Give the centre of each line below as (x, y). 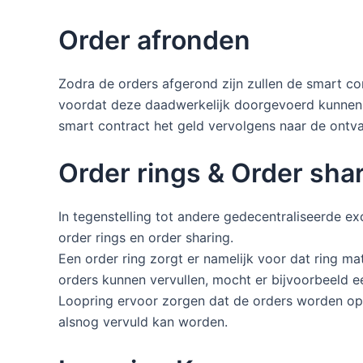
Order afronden (154, 40)
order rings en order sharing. (146, 238)
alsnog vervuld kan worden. (143, 322)
